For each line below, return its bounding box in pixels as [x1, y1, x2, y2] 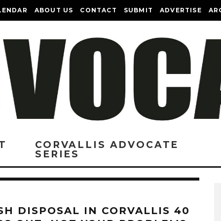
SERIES [35, 148, 80, 160]
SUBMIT [123, 6, 153, 14]
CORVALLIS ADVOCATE [35, 139, 179, 150]
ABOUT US [34, 6, 74, 14]
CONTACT [80, 6, 117, 14]
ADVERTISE [160, 6, 202, 14]
